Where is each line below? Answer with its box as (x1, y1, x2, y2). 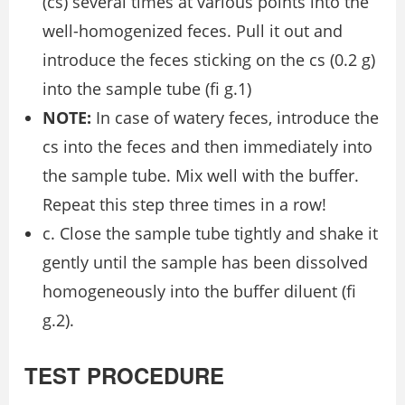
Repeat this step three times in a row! (42, 193, 326, 216)
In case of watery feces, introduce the (91, 107, 379, 129)
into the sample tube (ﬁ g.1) (42, 78, 251, 100)
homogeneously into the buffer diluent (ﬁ (42, 280, 356, 303)
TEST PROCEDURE (24, 360, 224, 391)
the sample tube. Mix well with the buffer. (42, 165, 359, 187)
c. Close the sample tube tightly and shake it (42, 222, 378, 245)
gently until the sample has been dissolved (42, 251, 368, 274)
